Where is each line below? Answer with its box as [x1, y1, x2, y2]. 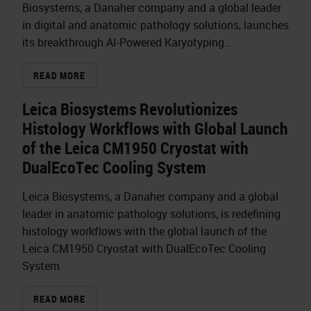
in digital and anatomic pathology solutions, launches [22, 17, 289, 33]
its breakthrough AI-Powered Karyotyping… [22, 35, 232, 51]
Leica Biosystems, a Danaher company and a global [22, 189, 278, 205]
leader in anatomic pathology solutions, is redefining [22, 206, 280, 222]
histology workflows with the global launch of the [22, 224, 267, 239]
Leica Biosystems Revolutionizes [22, 98, 237, 121]
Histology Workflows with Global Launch [22, 117, 288, 140]
